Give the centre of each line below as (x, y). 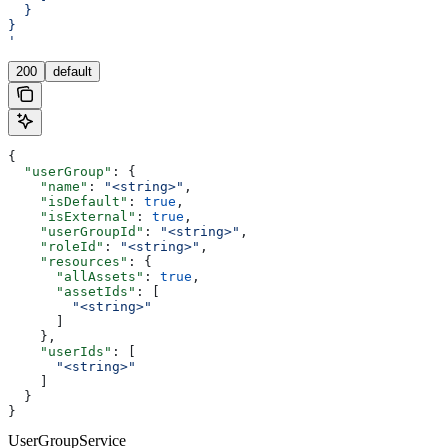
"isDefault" (68, 202)
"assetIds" (72, 292)
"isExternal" (72, 217)
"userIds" (60, 352)
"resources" (68, 262)
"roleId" (56, 247)
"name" (48, 187)
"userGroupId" (76, 232)
